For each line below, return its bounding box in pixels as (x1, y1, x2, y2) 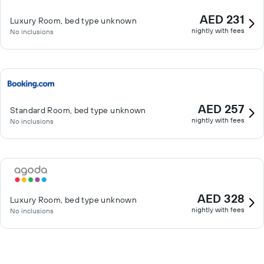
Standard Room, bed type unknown (10, 105, 146, 115)
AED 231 (200, 12, 245, 27)
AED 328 (197, 191, 245, 206)
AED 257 (198, 101, 245, 116)
